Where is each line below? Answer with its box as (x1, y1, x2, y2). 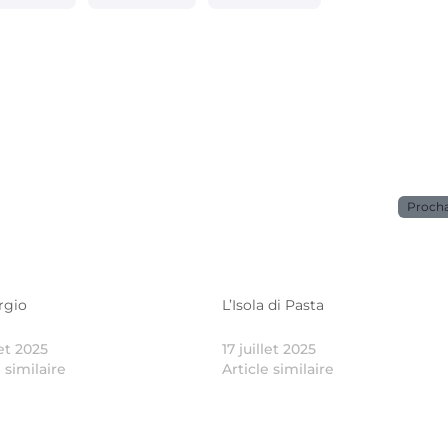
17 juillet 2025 (222, 339, 317, 358)
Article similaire (222, 359, 335, 378)
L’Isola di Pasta (222, 295, 325, 314)
